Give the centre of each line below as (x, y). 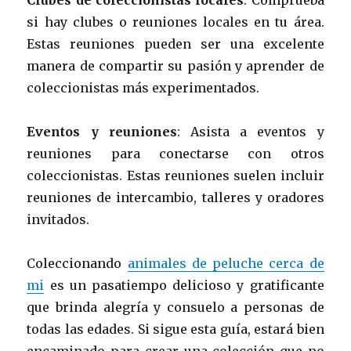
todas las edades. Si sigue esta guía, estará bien (175, 329)
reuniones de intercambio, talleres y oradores (175, 197)
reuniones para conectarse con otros (175, 153)
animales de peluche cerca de (226, 263)
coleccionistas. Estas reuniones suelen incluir (175, 175)
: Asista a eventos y (250, 131)
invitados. (58, 219)
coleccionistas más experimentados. (143, 87)
